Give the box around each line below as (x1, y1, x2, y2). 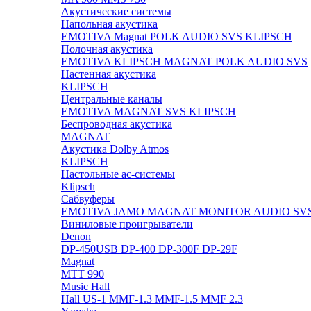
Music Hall (61, 280, 110, 292)
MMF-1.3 (109, 293, 155, 305)
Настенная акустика (61, 68, 156, 80)
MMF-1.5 (155, 293, 201, 305)
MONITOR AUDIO (199, 205, 293, 217)
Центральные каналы (61, 93, 162, 105)
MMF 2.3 (201, 293, 243, 305)
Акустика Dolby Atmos (61, 143, 169, 155)
